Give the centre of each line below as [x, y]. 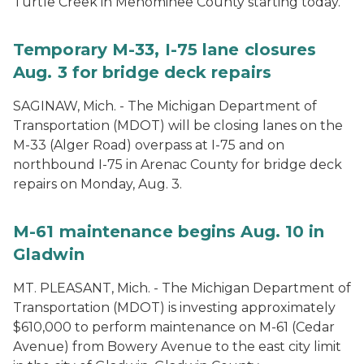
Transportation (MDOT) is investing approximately [174, 308]
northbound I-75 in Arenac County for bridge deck [178, 165]
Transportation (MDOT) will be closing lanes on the [178, 126]
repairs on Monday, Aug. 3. [97, 184]
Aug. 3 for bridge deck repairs [143, 72]
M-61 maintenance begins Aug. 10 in [169, 232]
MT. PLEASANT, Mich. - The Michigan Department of [182, 288]
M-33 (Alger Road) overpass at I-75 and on [149, 145]
